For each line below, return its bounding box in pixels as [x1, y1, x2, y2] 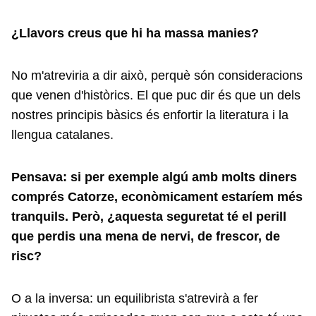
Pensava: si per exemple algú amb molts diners [11, 170, 297, 184]
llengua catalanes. [11, 128, 114, 142]
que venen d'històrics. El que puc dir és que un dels [11, 88, 300, 102]
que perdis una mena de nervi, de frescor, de [11, 229, 280, 243]
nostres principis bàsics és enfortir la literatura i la [11, 108, 288, 122]
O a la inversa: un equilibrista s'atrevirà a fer [11, 291, 258, 305]
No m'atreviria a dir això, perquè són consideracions [11, 68, 303, 83]
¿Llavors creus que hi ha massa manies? [11, 26, 259, 40]
